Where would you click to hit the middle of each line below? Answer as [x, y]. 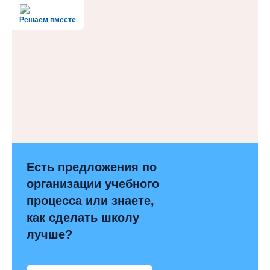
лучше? [49, 234]
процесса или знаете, [90, 200]
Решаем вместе [48, 20]
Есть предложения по [92, 167]
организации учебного [93, 184]
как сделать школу [83, 217]
